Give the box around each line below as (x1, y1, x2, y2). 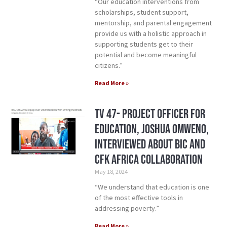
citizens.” (94, 61, 123, 70)
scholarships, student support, (94, 8, 188, 17)
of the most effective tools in (94, 193, 183, 203)
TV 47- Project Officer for (94, 106, 205, 123)
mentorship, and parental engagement (94, 18, 212, 28)
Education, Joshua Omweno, (94, 122, 209, 138)
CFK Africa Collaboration (94, 152, 203, 168)
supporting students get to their (94, 40, 193, 49)
